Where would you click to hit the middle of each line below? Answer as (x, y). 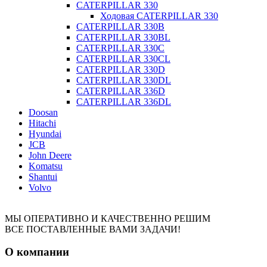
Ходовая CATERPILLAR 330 (159, 15)
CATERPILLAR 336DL (124, 101)
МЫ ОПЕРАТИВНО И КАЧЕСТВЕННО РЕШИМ (108, 218)
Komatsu (46, 166)
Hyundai (45, 133)
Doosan (43, 112)
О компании (37, 252)
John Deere (50, 155)
